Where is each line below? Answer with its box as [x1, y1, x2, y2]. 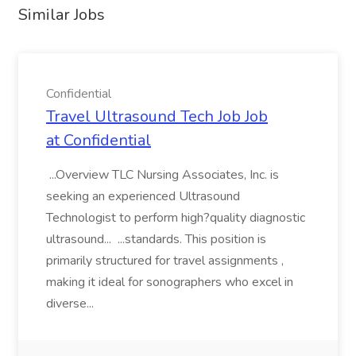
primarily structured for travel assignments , [46, 252, 284, 269]
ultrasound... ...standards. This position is [46, 230, 266, 248]
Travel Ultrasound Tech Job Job [46, 106, 268, 127]
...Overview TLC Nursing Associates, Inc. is [46, 166, 279, 184]
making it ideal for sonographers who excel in [46, 273, 293, 291]
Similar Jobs [18, 4, 105, 25]
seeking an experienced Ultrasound [46, 188, 240, 205]
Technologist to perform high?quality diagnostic [46, 209, 305, 226]
